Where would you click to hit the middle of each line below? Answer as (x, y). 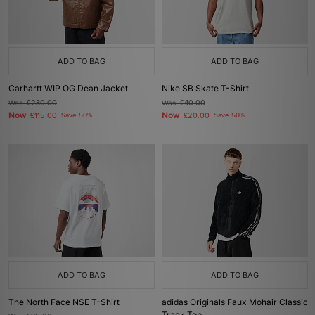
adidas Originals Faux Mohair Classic (235, 302)
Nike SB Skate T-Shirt (205, 88)
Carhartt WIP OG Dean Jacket (68, 88)
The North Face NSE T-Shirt (64, 302)
